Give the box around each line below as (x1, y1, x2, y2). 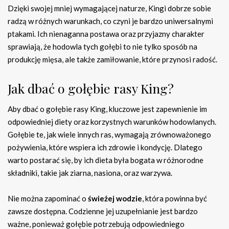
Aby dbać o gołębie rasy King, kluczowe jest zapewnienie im (8, 104, 207, 113)
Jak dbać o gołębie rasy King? (8, 79, 174, 97)
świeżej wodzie (88, 193, 142, 203)
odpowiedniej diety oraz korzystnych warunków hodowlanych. (8, 117, 216, 126)
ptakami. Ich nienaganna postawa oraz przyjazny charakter (8, 29, 204, 38)
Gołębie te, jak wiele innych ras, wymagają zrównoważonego (8, 129, 211, 139)
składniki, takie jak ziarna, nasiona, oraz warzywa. (8, 168, 172, 177)
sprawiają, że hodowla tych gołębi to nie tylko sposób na (8, 41, 197, 51)
